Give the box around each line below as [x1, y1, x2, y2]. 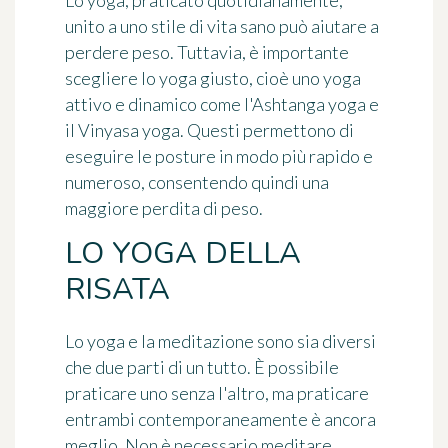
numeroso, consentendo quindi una [65, 170, 329, 193]
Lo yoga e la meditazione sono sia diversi [65, 329, 376, 352]
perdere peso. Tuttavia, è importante [65, 40, 349, 63]
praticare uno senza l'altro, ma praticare [65, 381, 369, 404]
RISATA [65, 268, 170, 310]
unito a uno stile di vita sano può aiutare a [65, 14, 379, 37]
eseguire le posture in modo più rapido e [65, 144, 373, 167]
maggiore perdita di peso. [65, 196, 263, 219]
